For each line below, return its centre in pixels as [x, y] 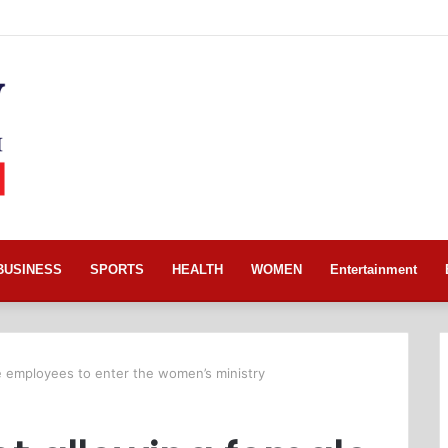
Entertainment [373, 270]
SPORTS [117, 270]
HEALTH [197, 270]
